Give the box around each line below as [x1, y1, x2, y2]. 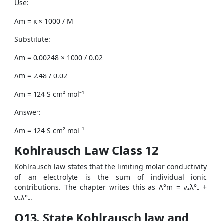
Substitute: [14, 35, 50, 44]
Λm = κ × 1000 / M [14, 16, 73, 26]
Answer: [14, 108, 41, 117]
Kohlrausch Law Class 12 [14, 142, 159, 158]
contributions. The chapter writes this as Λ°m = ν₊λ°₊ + [14, 183, 207, 192]
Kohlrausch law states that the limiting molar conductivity [14, 162, 207, 171]
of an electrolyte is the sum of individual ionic [14, 172, 207, 182]
